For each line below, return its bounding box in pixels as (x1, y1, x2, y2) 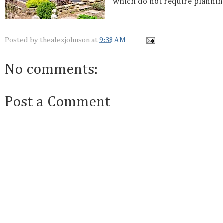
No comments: (5, 62, 98, 78)
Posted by (5, 36, 40, 44)
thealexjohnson (40, 36, 90, 44)
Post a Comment (5, 95, 110, 110)
